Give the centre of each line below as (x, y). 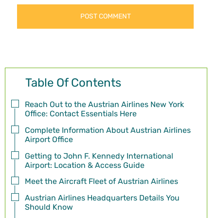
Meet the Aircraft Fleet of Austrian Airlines (101, 182)
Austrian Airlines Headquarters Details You (102, 198)
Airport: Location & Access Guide (85, 165)
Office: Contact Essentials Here (81, 114)
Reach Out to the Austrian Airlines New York (104, 105)
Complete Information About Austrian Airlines (108, 130)
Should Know (49, 207)
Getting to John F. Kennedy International (99, 156)
